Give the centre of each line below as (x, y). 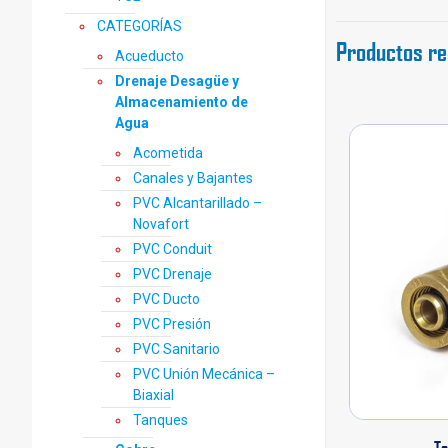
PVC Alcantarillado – (197, 203)
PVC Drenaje (172, 274)
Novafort (161, 224)
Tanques (160, 420)
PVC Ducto (166, 299)
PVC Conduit (172, 249)
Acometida (168, 153)
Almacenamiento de (181, 102)
